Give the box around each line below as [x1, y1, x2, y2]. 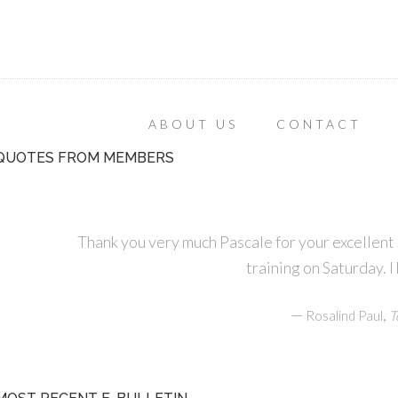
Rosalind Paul [306, 307, 383, 323]
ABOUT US [148, 116, 238, 131]
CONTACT [276, 116, 362, 131]
